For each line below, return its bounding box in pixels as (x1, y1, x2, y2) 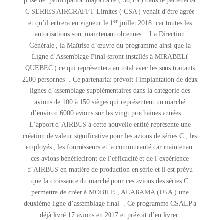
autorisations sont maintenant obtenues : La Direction (35, 30, 185, 38)
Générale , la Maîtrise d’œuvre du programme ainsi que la (29, 42, 191, 49)
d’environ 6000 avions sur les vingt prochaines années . (31, 110, 189, 117)
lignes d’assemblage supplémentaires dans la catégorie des (29, 87, 190, 94)
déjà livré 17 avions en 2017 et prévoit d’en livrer (39, 211, 180, 219)
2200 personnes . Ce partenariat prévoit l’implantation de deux (22, 76, 198, 83)
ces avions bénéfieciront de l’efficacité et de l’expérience (31, 155, 189, 162)
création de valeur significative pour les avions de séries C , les (23, 132, 197, 139)
